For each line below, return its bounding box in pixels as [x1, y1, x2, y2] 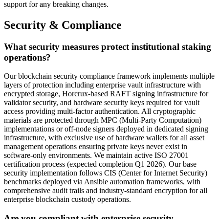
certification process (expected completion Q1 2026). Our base [4, 160, 197, 169]
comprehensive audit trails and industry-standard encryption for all [4, 186, 207, 195]
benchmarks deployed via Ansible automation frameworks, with [4, 177, 200, 186]
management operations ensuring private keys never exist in [4, 142, 187, 151]
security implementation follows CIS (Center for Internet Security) [4, 169, 207, 177]
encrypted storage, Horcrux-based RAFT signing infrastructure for [4, 89, 208, 98]
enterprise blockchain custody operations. [4, 195, 131, 204]
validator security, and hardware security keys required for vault [4, 98, 199, 107]
